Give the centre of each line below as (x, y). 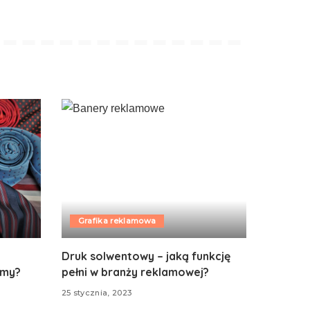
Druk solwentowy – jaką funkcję (146, 256)
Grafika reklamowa (117, 220)
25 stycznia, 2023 (97, 293)
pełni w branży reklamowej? (135, 272)
